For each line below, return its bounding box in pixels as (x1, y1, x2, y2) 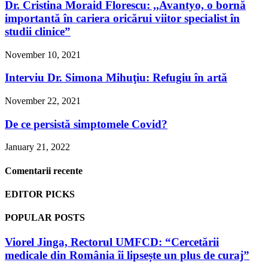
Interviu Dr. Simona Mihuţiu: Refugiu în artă (5, 71, 227, 84)
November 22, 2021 (5, 95, 81, 106)
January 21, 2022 (5, 142, 70, 153)
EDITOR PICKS (5, 188, 75, 199)
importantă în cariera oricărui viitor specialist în (5, 11, 240, 25)
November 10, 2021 (5, 49, 81, 60)
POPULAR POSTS (5, 212, 85, 223)
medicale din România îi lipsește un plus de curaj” (5, 249, 249, 262)
